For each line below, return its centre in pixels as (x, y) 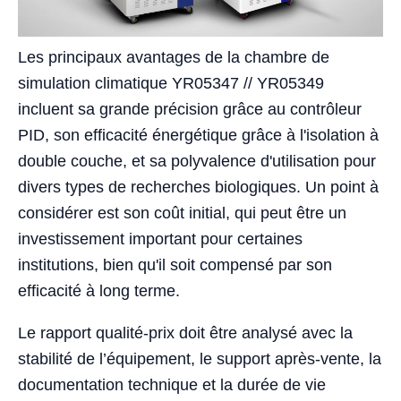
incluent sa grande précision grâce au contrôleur (190, 110)
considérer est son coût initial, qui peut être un (182, 213)
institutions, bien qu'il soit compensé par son (175, 265)
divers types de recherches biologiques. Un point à (198, 188)
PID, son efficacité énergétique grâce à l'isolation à (198, 136)
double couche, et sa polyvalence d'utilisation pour (197, 162)
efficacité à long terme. (99, 291)
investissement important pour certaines (160, 239)
